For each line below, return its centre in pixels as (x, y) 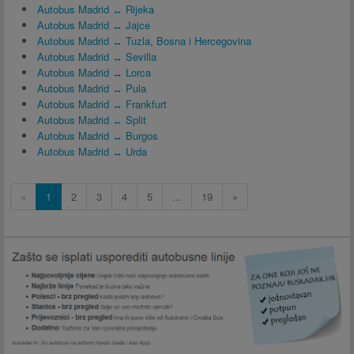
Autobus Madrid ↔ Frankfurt (102, 104)
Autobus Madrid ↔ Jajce (94, 25)
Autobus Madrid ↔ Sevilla (97, 56)
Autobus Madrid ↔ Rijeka (96, 9)
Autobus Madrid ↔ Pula (92, 88)
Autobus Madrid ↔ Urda (92, 151)
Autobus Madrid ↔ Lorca (94, 72)
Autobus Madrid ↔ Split (92, 120)
